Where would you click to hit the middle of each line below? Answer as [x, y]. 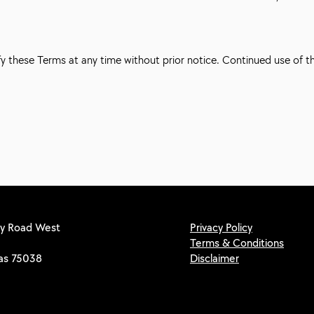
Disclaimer [214, 258]
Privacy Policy [221, 227]
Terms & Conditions [237, 243]
